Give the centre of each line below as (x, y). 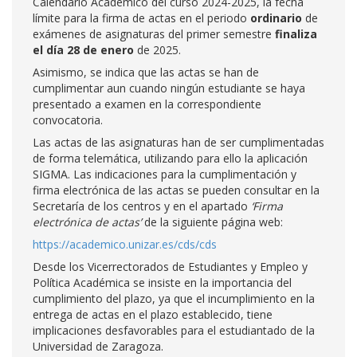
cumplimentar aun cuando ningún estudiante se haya (169, 88)
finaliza (296, 34)
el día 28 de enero (85, 50)
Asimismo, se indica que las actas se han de (146, 72)
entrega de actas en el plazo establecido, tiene (153, 314)
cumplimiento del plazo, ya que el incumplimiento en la (174, 298)
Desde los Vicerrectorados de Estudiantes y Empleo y (170, 267)
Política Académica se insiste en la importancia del (162, 282)
